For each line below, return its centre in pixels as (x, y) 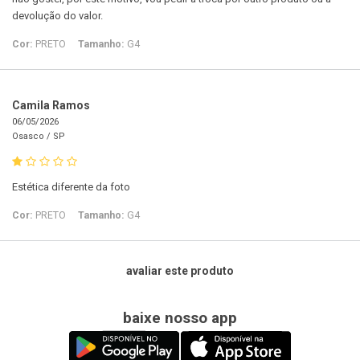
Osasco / (33, 137)
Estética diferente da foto (71, 187)
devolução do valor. (57, 16)
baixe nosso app (180, 318)
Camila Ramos (51, 106)
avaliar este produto (180, 271)
